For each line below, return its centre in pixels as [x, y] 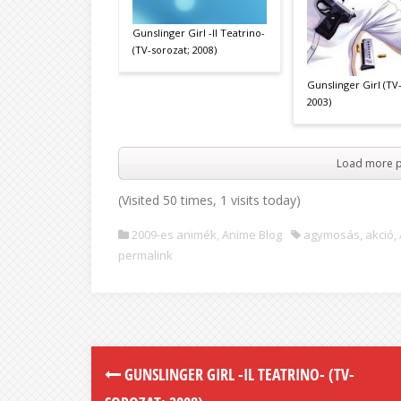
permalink [145, 255]
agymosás [332, 235]
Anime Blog [252, 235]
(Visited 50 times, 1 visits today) [209, 200]
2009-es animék [174, 235]
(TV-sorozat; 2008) [175, 50]
